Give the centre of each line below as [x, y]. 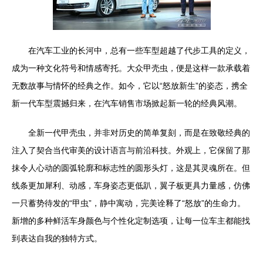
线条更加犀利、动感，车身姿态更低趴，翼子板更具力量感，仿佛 [131, 186]
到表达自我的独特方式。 [57, 238]
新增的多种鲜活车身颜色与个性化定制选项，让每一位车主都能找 [131, 221]
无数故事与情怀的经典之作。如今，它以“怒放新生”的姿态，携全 [130, 86]
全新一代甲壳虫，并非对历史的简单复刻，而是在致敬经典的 [139, 133]
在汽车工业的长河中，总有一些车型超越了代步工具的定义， [139, 50]
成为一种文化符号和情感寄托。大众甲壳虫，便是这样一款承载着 [131, 68]
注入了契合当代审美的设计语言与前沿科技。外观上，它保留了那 [131, 150]
